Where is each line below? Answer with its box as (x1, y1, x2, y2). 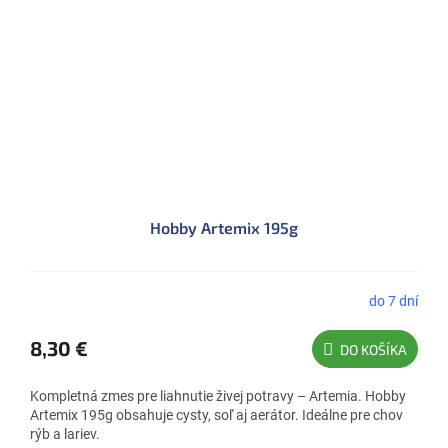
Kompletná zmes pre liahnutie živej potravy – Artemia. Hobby (30, 388, 406, 405)
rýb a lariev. (30, 426, 100, 443)
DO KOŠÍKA (340, 341, 407, 359)
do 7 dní (369, 292, 418, 309)
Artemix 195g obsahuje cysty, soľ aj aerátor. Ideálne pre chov (30, 407, 403, 424)
